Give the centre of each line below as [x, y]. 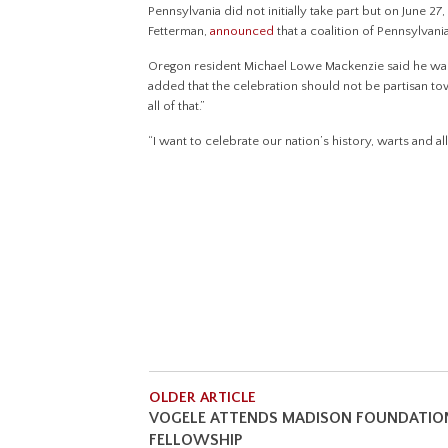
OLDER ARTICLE [202, 398]
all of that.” [178, 106]
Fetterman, [179, 31]
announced [242, 31]
